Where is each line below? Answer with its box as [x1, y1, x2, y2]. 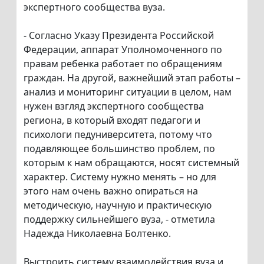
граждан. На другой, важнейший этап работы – [24, 71, 240, 85]
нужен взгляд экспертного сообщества [24, 100, 204, 113]
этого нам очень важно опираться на [24, 184, 198, 198]
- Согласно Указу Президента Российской [24, 29, 214, 42]
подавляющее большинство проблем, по [24, 142, 215, 156]
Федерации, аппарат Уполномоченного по [24, 43, 222, 57]
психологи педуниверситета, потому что [24, 128, 212, 141]
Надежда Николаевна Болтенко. [24, 227, 173, 240]
